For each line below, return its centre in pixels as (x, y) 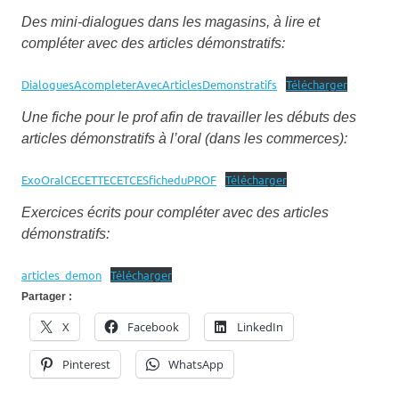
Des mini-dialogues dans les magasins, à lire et (171, 21)
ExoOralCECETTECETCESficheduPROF (119, 179)
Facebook (153, 326)
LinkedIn (260, 326)
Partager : (47, 296)
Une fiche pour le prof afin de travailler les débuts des (189, 117)
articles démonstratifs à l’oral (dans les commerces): (184, 138)
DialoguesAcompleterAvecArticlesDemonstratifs (149, 84)
